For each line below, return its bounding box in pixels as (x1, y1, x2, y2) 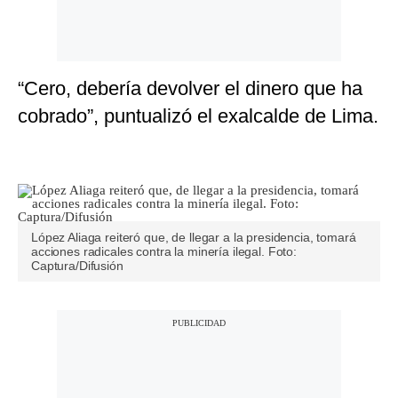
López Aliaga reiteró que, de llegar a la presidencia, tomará (31, 230, 356, 245)
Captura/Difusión (31, 259, 123, 274)
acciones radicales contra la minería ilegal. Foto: (31, 244, 297, 259)
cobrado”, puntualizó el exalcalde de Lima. (18, 105, 378, 128)
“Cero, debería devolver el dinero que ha (18, 77, 362, 100)
